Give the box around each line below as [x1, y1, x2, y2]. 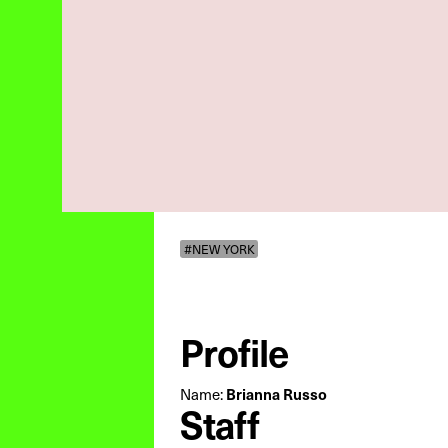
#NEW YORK [183, 238, 255, 258]
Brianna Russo [225, 383, 327, 405]
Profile [179, 325, 289, 377]
